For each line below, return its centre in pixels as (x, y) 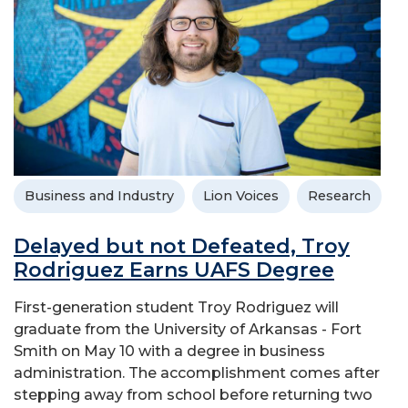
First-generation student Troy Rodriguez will (176, 307)
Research (339, 195)
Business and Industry (99, 195)
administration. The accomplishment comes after (197, 372)
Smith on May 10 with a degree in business (169, 351)
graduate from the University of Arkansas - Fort (188, 329)
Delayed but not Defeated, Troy (182, 246)
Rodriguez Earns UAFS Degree (174, 270)
